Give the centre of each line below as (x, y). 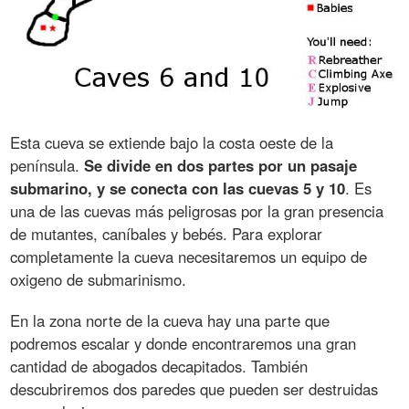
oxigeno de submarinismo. (99, 279)
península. (47, 165)
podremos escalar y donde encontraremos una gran (184, 343)
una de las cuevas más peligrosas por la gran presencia (197, 210)
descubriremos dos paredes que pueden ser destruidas (194, 388)
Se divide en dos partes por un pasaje (221, 165)
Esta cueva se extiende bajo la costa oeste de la (172, 142)
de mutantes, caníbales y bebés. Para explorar (167, 233)
